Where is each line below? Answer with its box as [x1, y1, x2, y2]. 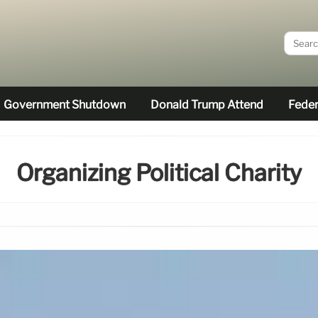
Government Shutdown [4, 98, 126, 111]
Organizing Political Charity [16, 159, 302, 187]
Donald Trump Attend [150, 98, 263, 111]
